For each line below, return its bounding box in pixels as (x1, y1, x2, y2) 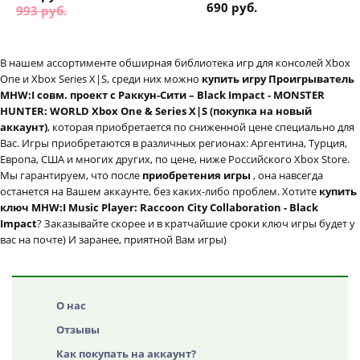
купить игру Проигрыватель (202, 72, 354, 87)
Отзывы (56, 322, 100, 337)
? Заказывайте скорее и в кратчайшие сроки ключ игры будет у (37, 216, 355, 231)
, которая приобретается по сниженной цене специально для (47, 120, 354, 135)
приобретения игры (142, 168, 253, 183)
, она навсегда (253, 168, 323, 183)
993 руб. (16, 2, 67, 19)
